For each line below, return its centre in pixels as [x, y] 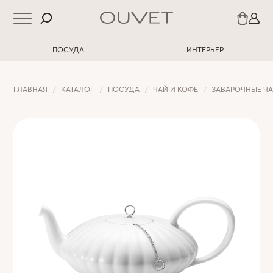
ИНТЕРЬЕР [205, 49]
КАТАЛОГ [78, 89]
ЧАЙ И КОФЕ [176, 89]
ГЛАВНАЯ [31, 89]
